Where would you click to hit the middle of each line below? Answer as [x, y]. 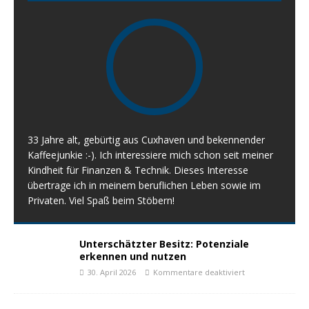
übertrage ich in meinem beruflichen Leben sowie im [144, 186]
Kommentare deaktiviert [199, 272]
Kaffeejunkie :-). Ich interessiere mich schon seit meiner [150, 155]
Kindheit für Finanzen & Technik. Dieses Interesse [138, 170]
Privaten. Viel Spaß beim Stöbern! [101, 201]
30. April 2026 [112, 272]
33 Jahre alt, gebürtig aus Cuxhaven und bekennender [146, 140]
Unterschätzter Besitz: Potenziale [164, 244]
